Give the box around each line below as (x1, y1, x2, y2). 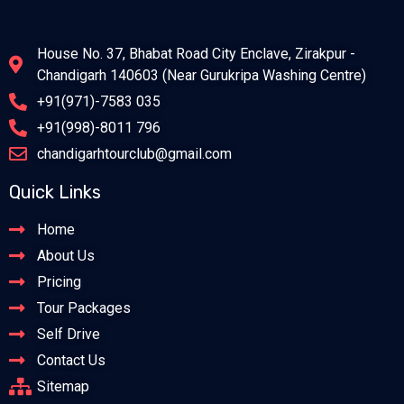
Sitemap (37, 378, 89, 396)
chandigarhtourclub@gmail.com (37, 145, 232, 163)
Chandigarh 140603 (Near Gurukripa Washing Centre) (37, 67, 366, 85)
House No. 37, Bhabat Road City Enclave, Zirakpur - (37, 45, 355, 63)
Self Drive (37, 326, 100, 344)
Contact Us (37, 352, 106, 370)
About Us (37, 247, 95, 265)
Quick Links (9, 181, 101, 204)
